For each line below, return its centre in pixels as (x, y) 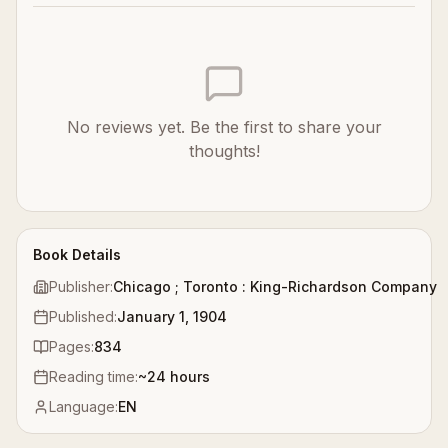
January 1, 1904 (172, 317)
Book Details (77, 255)
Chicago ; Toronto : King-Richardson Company (275, 287)
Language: (83, 407)
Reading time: (93, 377)
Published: (83, 317)
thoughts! (224, 151)
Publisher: (81, 287)
